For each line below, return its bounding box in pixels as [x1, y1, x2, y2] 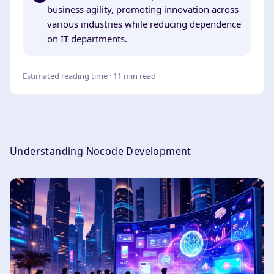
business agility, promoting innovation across [47, 3, 239, 15]
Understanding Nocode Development [10, 144, 191, 158]
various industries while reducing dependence [47, 18, 241, 30]
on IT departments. [47, 32, 127, 45]
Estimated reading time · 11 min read [23, 70, 156, 81]
